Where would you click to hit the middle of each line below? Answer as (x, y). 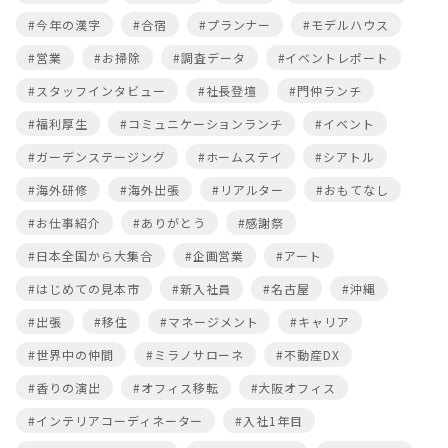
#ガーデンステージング (97, 156)
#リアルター (248, 189)
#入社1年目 (269, 420)
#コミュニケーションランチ (201, 123)
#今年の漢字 (64, 24)
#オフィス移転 (175, 387)
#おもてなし (353, 189)
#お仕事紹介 (64, 222)
